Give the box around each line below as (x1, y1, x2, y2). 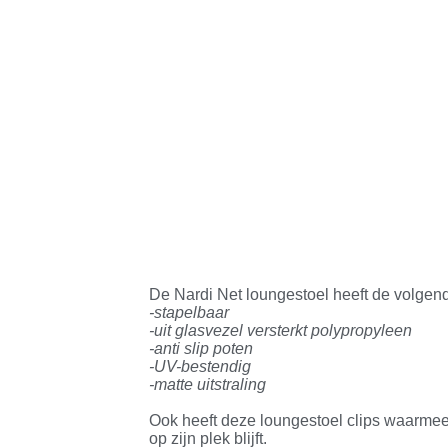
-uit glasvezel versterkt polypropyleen (149, 322, 413, 340)
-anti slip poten (149, 340, 254, 358)
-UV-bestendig (149, 358, 252, 376)
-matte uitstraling (149, 376, 267, 394)
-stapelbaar (149, 304, 230, 322)
